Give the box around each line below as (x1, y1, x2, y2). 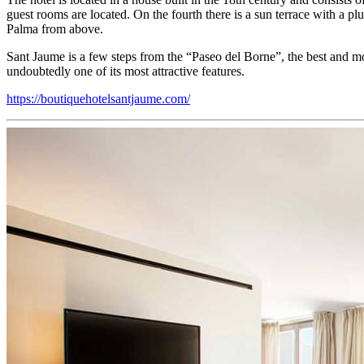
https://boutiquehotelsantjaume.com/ (6, 91, 190, 106)
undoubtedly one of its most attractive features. (6, 63, 245, 78)
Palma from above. (6, 21, 103, 36)
